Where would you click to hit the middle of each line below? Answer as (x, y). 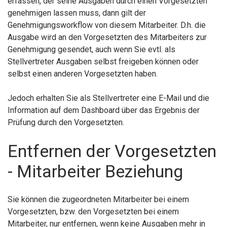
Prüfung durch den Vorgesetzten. (66, 123)
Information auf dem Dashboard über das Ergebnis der (104, 110)
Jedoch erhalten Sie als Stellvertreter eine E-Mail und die (108, 98)
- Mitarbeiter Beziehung (95, 172)
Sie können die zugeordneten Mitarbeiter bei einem (98, 200)
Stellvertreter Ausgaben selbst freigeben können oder (103, 62)
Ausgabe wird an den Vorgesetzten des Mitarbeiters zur (107, 37)
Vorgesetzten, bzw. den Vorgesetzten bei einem (93, 212)
